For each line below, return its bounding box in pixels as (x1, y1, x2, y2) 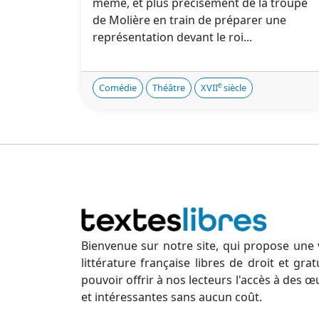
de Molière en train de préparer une (93, 12, 286, 28)
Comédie (99, 81, 137, 94)
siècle (221, 81, 246, 94)
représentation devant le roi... (93, 29, 252, 45)
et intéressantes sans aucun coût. (81, 289, 262, 305)
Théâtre (152, 81, 185, 94)
